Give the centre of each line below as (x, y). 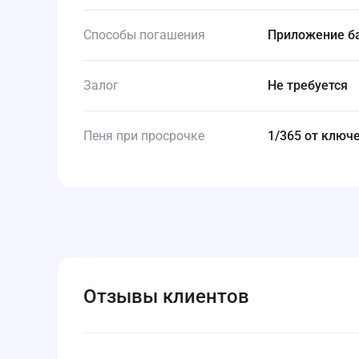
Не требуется (312, 85)
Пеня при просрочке (144, 136)
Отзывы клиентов (166, 296)
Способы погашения (144, 35)
